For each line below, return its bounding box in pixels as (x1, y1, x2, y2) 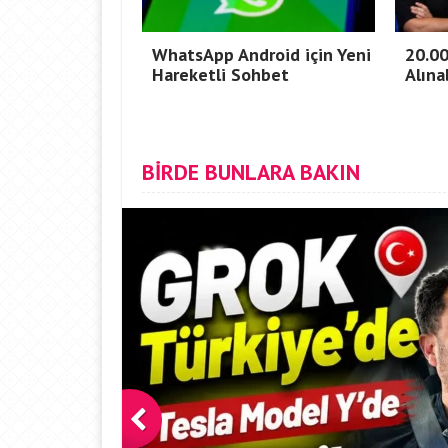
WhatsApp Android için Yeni (152, 43, 371, 66)
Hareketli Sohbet (152, 63, 289, 86)
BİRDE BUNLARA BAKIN (142, 158, 360, 186)
